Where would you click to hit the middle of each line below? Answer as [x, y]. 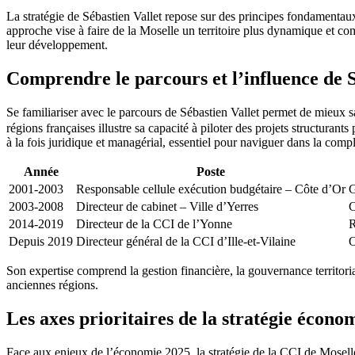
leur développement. [57, 44]
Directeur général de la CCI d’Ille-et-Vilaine [186, 242]
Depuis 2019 [41, 242]
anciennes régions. [52, 285]
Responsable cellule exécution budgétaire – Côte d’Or [211, 189]
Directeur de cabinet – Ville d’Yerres [167, 207]
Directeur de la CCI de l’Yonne [154, 224]
